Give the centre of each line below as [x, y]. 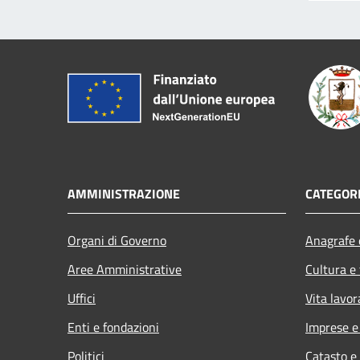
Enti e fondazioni [113, 327]
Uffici [82, 298]
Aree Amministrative [125, 269]
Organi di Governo [117, 240]
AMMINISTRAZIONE [124, 193]
